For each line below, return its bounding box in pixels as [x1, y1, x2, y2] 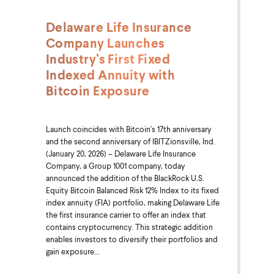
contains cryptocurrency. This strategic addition [45, 221, 213, 232]
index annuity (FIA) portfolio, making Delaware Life [45, 197, 220, 207]
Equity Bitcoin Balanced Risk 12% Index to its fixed [45, 185, 219, 195]
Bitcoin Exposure [45, 82, 150, 98]
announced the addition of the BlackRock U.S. [45, 172, 204, 183]
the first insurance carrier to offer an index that [45, 209, 206, 220]
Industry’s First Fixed [45, 50, 171, 67]
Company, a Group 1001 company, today [45, 160, 185, 171]
